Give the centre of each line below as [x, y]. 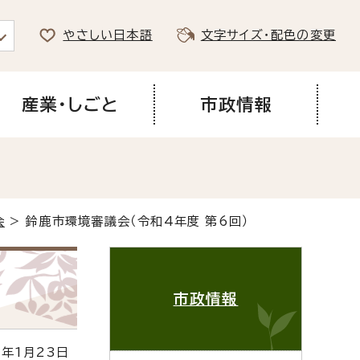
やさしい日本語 [108, 35]
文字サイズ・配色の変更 [268, 35]
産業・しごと [70, 104]
